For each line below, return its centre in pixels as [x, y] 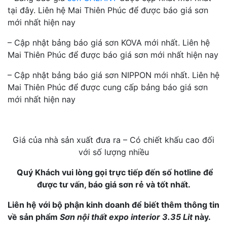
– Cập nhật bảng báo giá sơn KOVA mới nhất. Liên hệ [109, 43]
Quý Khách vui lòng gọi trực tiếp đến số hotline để [115, 172]
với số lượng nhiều [113, 152]
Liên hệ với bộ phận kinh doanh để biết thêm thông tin [113, 205]
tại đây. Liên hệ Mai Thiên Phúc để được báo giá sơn [108, 10]
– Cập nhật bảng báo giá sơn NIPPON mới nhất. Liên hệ [113, 75]
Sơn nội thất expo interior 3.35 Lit [126, 217]
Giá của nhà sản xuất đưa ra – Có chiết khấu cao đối [113, 140]
